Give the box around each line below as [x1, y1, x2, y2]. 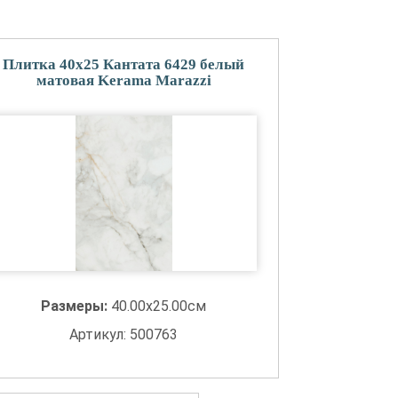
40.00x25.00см [111, 298, 207, 314]
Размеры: [41, 298, 112, 314]
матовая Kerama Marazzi [36, 72, 211, 89]
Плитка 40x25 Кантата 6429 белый [3, 56, 245, 73]
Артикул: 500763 [69, 326, 179, 343]
